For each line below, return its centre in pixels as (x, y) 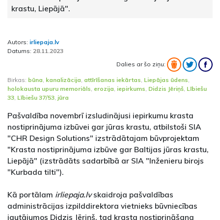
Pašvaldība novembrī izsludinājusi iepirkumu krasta (100, 115)
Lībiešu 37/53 (36, 97)
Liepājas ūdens (166, 80)
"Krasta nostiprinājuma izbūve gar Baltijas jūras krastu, (108, 149)
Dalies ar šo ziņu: (142, 64)
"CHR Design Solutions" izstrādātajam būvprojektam (103, 138)
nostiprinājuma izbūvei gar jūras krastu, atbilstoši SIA (104, 126)
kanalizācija (63, 80)
